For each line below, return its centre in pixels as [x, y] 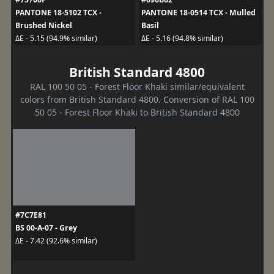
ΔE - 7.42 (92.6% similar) [56, 241]
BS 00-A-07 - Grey [46, 228]
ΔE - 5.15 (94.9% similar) [56, 39]
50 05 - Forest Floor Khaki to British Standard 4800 [137, 112]
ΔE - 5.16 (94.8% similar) [182, 39]
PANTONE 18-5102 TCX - [58, 12]
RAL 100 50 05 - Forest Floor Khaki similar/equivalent [137, 86]
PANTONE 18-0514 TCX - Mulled [198, 12]
